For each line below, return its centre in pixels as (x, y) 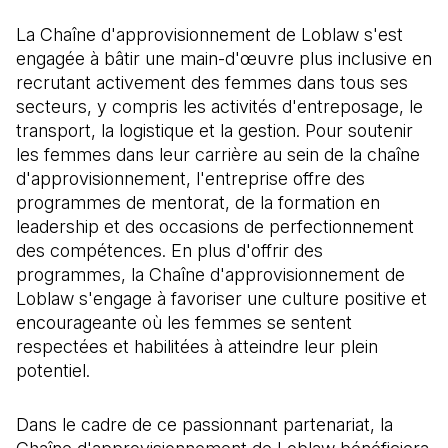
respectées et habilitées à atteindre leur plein (197, 346)
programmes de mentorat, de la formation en (198, 202)
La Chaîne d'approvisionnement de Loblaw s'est (209, 34)
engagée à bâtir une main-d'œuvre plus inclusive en (224, 58)
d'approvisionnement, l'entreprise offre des (190, 178)
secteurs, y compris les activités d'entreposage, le (219, 106)
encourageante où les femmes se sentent (184, 322)
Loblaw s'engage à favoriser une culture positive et (221, 298)
